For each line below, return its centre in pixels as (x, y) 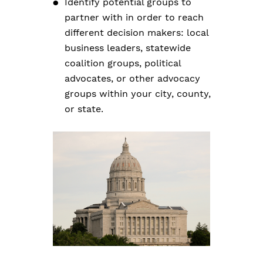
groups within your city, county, (138, 94)
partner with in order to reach (134, 17)
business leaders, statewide (128, 48)
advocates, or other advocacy (132, 78)
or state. (84, 109)
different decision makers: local (136, 33)
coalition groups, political (123, 63)
